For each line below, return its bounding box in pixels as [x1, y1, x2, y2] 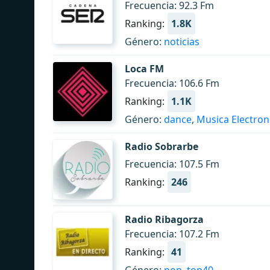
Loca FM [125, 62, 164, 75]
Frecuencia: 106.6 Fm [125, 77, 219, 90]
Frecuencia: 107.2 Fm [125, 227, 219, 240]
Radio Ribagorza [125, 213, 204, 226]
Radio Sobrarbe [125, 140, 198, 153]
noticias [164, 35, 199, 48]
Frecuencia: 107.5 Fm [125, 157, 219, 171]
